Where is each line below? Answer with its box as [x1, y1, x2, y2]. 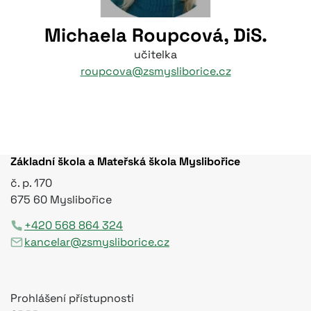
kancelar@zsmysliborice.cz [24, 234, 169, 249]
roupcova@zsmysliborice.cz [80, 63, 231, 78]
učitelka [134, 47, 177, 62]
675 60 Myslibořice [10, 192, 112, 208]
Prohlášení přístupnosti [10, 291, 134, 306]
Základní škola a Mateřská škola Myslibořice [10, 154, 240, 169]
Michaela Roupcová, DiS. [44, 22, 267, 47]
